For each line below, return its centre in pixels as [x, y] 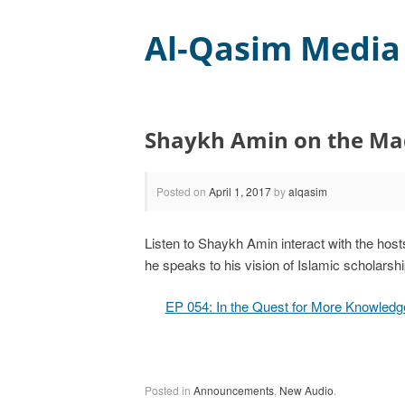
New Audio [306, 391]
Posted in [169, 391]
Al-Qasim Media [273, 48]
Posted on [183, 192]
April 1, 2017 [240, 192]
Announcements [234, 391]
